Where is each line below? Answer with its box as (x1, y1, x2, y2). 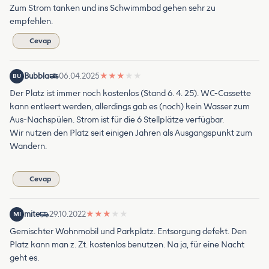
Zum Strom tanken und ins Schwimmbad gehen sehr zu (10, 2, 216, 13)
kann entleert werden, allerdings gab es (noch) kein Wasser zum (10, 101, 250, 112)
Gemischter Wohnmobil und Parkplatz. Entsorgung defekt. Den (10, 226, 247, 237)
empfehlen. (10, 16, 53, 26)
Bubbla (24, 71, 49, 80)
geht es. (10, 252, 39, 263)
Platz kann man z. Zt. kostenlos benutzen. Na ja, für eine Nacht (10, 239, 244, 250)
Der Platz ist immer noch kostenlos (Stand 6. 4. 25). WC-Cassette (10, 88, 251, 98)
